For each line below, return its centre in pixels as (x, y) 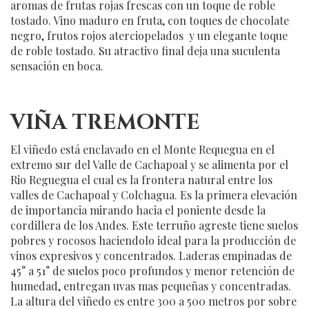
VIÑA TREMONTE (105, 123)
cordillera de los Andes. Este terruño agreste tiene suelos (154, 226)
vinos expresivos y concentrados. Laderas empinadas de (151, 256)
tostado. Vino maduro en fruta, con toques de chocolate (150, 21)
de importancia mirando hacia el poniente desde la (138, 210)
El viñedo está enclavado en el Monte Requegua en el (142, 150)
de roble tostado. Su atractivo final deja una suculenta (145, 51)
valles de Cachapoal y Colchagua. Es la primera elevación (154, 195)
